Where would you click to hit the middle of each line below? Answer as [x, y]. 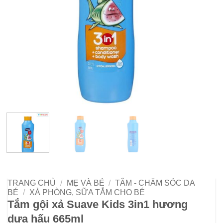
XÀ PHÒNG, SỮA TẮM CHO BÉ [87, 192]
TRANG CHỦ [32, 183]
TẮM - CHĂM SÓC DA [155, 183]
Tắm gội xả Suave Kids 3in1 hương [98, 204]
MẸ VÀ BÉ [85, 183]
